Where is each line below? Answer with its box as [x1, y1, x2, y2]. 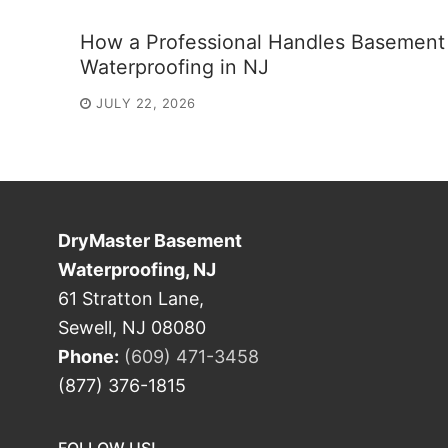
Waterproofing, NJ [58, 258, 216, 280]
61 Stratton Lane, [58, 287, 204, 309]
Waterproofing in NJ [80, 55, 269, 80]
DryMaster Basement [58, 229, 242, 251]
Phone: [58, 345, 119, 367]
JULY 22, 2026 [96, 94, 196, 111]
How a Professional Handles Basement [80, 30, 445, 55]
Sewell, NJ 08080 [58, 316, 206, 338]
